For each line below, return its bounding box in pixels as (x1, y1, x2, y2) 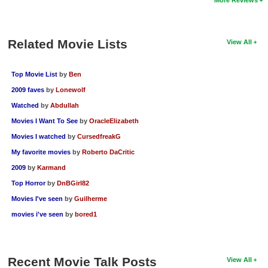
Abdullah (50, 101, 79, 109)
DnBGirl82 (56, 179, 89, 187)
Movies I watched (11, 132, 68, 140)
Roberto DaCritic (81, 148, 135, 156)
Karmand (36, 163, 66, 171)
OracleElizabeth (89, 117, 139, 124)
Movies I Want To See (11, 117, 78, 124)
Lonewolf (55, 86, 86, 93)
